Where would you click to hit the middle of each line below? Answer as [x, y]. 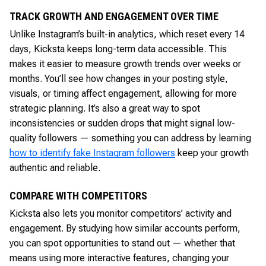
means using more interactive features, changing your [119, 258]
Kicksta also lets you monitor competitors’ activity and [121, 213]
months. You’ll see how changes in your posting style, [119, 78]
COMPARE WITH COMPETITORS [78, 195]
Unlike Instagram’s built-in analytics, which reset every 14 [127, 34]
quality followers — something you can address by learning [130, 138]
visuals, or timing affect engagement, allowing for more [123, 93]
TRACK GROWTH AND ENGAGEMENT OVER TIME [114, 16]
